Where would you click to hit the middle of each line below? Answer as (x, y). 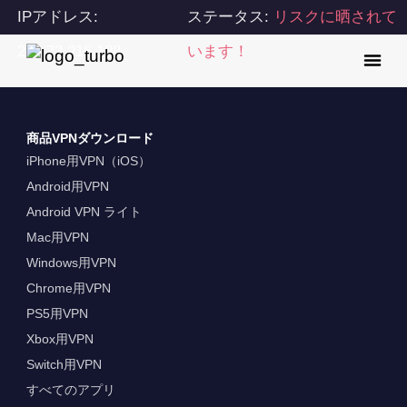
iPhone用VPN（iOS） (88, 161)
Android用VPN (67, 187)
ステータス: (231, 17)
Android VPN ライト (84, 212)
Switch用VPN (64, 365)
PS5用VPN (57, 314)
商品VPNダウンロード (89, 139)
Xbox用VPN (60, 339)
